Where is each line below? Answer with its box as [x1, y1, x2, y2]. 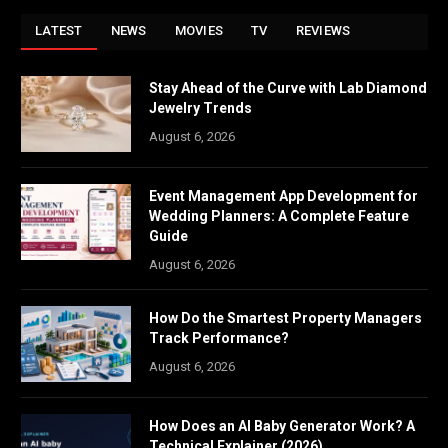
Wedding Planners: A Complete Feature [149, 207, 409, 224]
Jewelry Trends [149, 99, 252, 116]
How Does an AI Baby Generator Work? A [149, 417, 415, 434]
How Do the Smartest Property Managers [149, 309, 422, 326]
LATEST [35, 22, 83, 38]
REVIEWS [295, 22, 351, 38]
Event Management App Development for [149, 187, 418, 204]
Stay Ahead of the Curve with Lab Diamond [149, 79, 427, 96]
